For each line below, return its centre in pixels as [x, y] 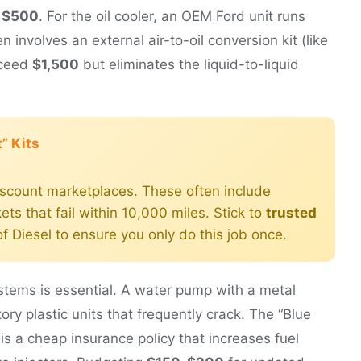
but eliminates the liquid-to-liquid [189, 64]
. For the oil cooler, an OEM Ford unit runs [172, 16]
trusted [291, 212]
